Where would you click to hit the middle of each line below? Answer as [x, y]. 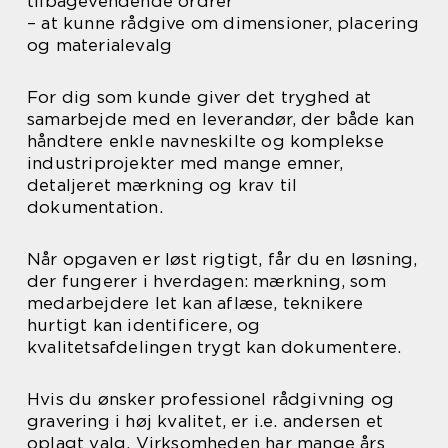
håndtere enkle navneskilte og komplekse [205, 141]
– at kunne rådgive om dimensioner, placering [223, 23]
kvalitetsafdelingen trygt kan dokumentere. [214, 347]
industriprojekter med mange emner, [185, 163]
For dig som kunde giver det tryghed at [199, 97]
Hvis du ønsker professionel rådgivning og [211, 399]
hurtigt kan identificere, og [144, 325]
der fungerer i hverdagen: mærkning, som [206, 281]
